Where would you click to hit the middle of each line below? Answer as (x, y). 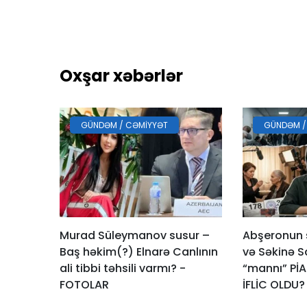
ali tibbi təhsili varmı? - (123, 268)
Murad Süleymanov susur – (135, 235)
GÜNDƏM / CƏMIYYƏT (124, 125)
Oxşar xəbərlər (121, 75)
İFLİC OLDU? (273, 284)
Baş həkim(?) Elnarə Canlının (139, 251)
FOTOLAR (84, 284)
